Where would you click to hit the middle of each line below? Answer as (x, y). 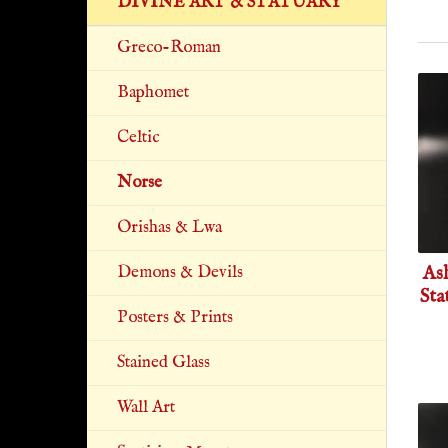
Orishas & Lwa (169, 227)
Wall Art (146, 407)
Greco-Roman (169, 47)
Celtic (138, 137)
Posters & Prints (175, 317)
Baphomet (153, 92)
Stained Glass (163, 362)
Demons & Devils (180, 272)
